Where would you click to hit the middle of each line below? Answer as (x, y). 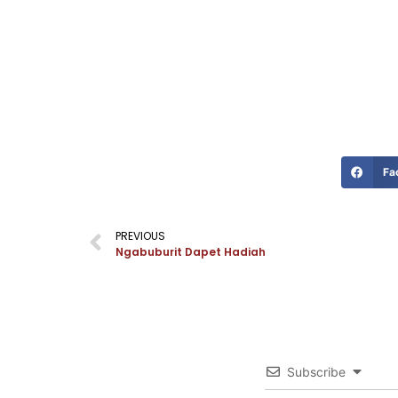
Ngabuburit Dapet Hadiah (191, 251)
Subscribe (316, 372)
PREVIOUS (140, 235)
